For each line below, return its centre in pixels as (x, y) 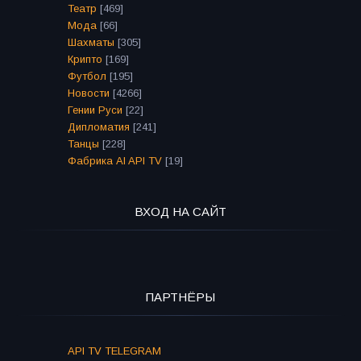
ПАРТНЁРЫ (180, 297)
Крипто (85, 60)
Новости (89, 93)
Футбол (87, 77)
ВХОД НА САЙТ (180, 212)
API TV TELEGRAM (114, 351)
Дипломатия (99, 127)
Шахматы (91, 43)
